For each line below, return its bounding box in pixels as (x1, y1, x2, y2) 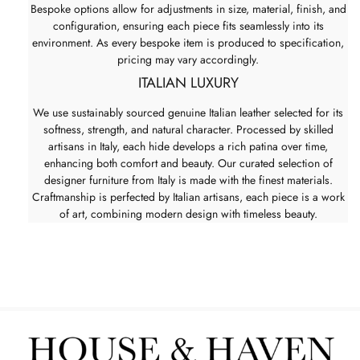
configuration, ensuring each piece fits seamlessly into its (52, 17, 324, 34)
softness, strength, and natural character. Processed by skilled (43, 121, 333, 137)
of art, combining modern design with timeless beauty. (59, 205, 317, 222)
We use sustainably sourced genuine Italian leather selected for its (33, 104, 343, 121)
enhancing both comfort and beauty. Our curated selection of (43, 154, 333, 171)
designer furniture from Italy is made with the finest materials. (43, 171, 333, 188)
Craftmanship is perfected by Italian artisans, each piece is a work (31, 188, 345, 205)
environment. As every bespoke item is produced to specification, (32, 34, 344, 51)
